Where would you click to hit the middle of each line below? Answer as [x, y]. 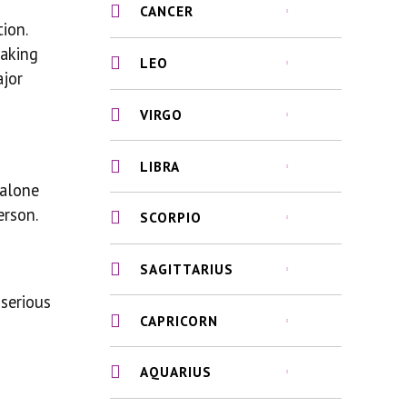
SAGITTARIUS [187, 269]
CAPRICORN [179, 320]
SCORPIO [171, 218]
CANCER [167, 11]
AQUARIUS [176, 372]
